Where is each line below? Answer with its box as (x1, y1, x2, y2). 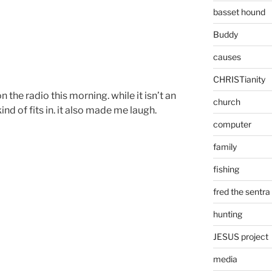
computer (212, 119, 251, 130)
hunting (212, 209, 242, 220)
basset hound (212, 7, 265, 18)
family (212, 141, 237, 152)
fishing (212, 164, 239, 175)
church (212, 97, 240, 107)
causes (212, 52, 241, 63)
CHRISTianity (212, 74, 265, 85)
